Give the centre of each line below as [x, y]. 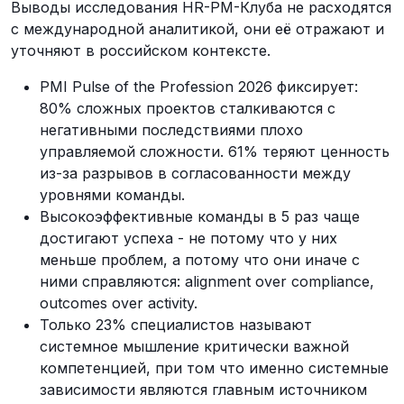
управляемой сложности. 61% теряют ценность [215, 151]
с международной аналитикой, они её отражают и [197, 28]
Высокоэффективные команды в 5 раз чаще [200, 216]
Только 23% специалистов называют [176, 324]
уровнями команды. [112, 194]
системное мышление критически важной [194, 346]
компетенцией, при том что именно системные [214, 367]
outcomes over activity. [119, 303]
